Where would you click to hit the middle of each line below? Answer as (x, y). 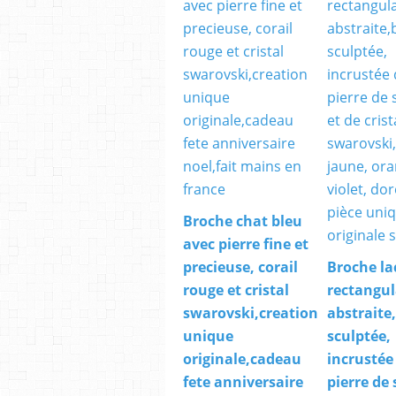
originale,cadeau (242, 359)
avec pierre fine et (246, 244)
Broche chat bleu (243, 221)
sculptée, (359, 336)
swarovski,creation (251, 313)
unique (208, 336)
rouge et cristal (236, 290)
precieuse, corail (240, 267)
